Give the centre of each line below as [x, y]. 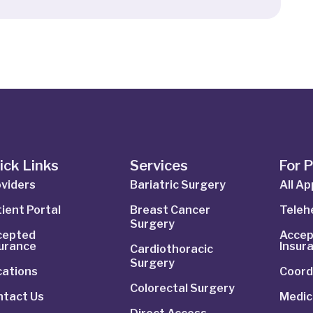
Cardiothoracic [171, 249]
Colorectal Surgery [182, 289]
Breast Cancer [170, 210]
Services [159, 166]
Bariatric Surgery [177, 185]
